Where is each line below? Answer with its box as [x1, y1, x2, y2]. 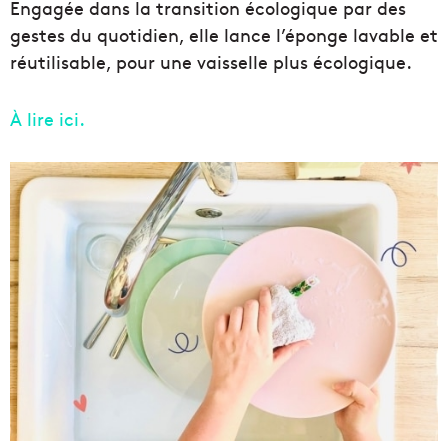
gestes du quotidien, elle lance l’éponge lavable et [10, 21, 438, 47]
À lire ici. [10, 105, 85, 131]
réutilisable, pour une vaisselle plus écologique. [10, 48, 412, 74]
